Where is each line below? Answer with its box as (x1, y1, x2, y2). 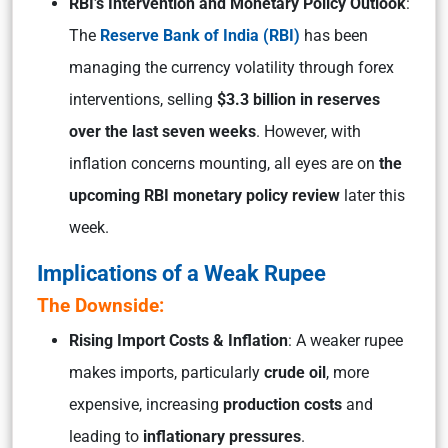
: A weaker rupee (288, 331, 403, 350)
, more (326, 363, 369, 382)
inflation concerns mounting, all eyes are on (69, 154, 379, 173)
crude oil (264, 363, 326, 382)
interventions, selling (69, 90, 217, 109)
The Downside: (37, 294, 164, 317)
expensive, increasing (69, 395, 223, 414)
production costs (223, 395, 342, 414)
